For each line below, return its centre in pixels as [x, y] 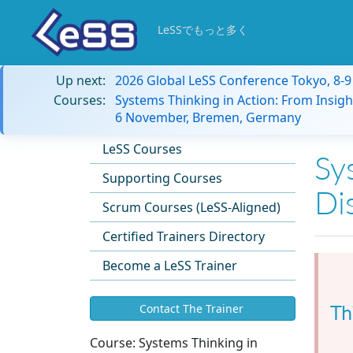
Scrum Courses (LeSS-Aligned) [191, 207]
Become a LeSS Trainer [170, 266]
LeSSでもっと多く [203, 30]
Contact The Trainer [191, 308]
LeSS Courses [142, 149]
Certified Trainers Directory [184, 236]
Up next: [81, 80]
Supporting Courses [162, 178]
